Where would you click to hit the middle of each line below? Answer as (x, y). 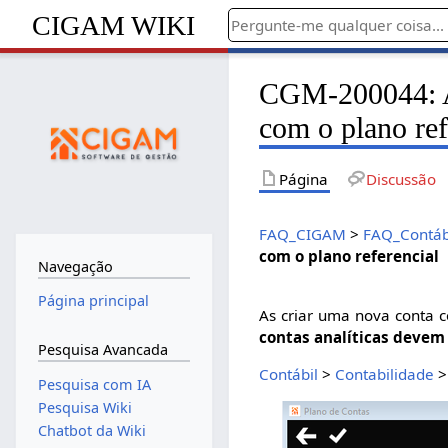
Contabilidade (385, 374)
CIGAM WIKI (114, 25)
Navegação (75, 266)
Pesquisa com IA (94, 384)
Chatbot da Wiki (91, 430)
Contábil (289, 374)
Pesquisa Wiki (84, 407)
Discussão (400, 178)
